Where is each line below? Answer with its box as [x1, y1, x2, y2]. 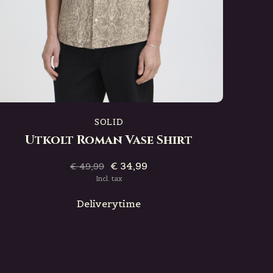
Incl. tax [95, 174, 122, 183]
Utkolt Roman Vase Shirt [25, 132, 193, 148]
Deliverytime [77, 197, 141, 210]
